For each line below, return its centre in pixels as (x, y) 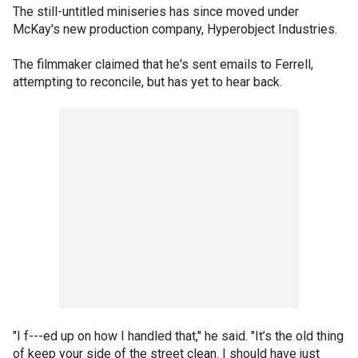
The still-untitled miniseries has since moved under (156, 11)
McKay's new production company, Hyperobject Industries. (175, 29)
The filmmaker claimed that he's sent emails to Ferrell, (163, 64)
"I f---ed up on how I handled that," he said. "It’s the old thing (178, 336)
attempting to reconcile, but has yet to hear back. (147, 82)
